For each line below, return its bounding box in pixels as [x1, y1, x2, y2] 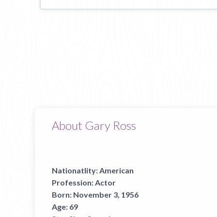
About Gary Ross [52, 118, 136, 132]
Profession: [52, 178, 93, 187]
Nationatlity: [52, 166, 98, 175]
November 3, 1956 [73, 190, 139, 199]
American [99, 166, 134, 175]
